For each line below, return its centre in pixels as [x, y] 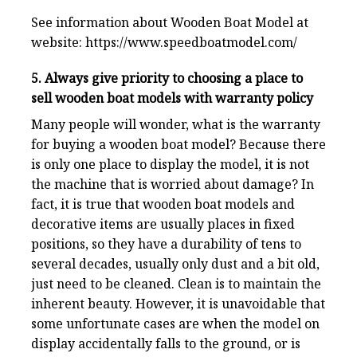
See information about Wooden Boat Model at [170, 22]
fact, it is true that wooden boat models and [163, 204]
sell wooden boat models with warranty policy [172, 98]
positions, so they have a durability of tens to [166, 244]
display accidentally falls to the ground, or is [166, 344]
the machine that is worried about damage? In [173, 184]
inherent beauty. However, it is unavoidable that [178, 304]
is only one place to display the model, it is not [170, 165]
